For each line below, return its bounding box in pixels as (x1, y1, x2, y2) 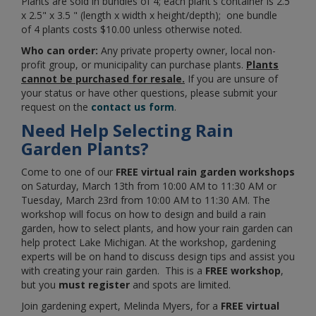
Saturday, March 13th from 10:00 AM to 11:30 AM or (36, 178, 276, 193)
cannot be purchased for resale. (21, 71, 185, 85)
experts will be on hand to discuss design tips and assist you (21, 249, 295, 263)
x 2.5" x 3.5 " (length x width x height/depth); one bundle (21, 8, 277, 22)
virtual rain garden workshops (141, 164, 295, 178)
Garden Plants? (21, 136, 149, 160)
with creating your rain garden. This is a (21, 263, 202, 277)
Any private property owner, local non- (98, 43, 276, 57)
